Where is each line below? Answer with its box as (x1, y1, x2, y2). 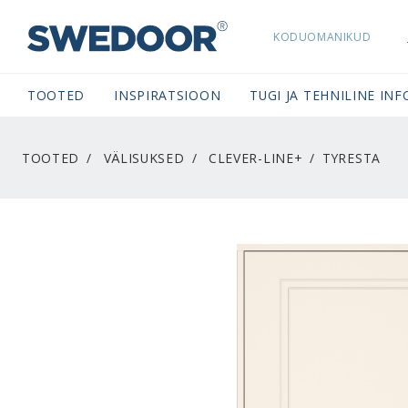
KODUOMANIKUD (273, 28, 372, 45)
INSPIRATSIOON (114, 87, 221, 104)
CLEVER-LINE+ (208, 149, 303, 167)
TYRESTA (322, 149, 381, 167)
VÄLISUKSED (103, 149, 185, 167)
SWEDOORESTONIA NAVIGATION (27, 35, 377, 66)
